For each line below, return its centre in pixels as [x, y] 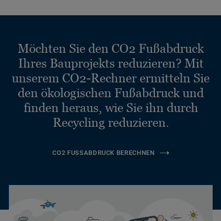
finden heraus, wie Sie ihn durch [111, 108]
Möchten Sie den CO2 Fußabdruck [111, 49]
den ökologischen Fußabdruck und [111, 93]
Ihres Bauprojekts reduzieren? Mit [111, 63]
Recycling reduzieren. [111, 123]
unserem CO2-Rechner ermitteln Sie [111, 78]
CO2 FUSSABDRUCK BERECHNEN [104, 153]
